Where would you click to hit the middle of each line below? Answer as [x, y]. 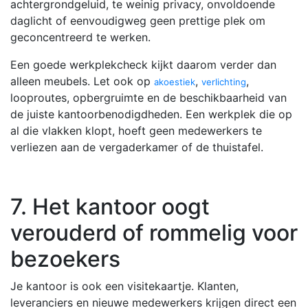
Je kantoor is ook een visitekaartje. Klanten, [124, 286]
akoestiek [175, 81]
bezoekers [65, 258]
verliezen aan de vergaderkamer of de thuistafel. [137, 147]
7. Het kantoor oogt [110, 206]
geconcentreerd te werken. [80, 37]
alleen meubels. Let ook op [82, 81]
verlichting [224, 81]
